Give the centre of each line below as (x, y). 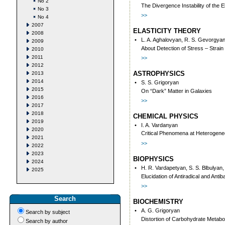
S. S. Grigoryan (160, 82)
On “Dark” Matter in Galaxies (177, 91)
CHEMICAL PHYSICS (166, 116)
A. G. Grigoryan (160, 210)
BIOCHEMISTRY (158, 202)
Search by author (47, 221)
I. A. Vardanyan (159, 125)
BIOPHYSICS (153, 159)
